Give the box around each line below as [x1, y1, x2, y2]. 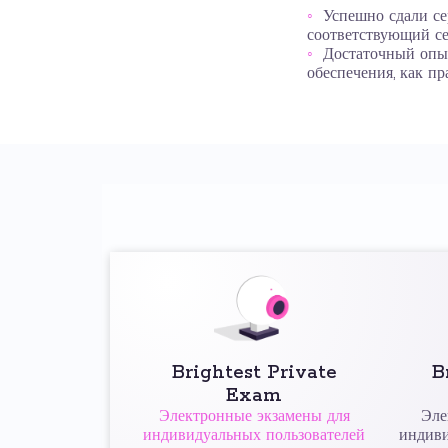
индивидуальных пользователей [143, 427, 365, 445]
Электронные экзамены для [158, 408, 350, 426]
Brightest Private [171, 361, 337, 385]
